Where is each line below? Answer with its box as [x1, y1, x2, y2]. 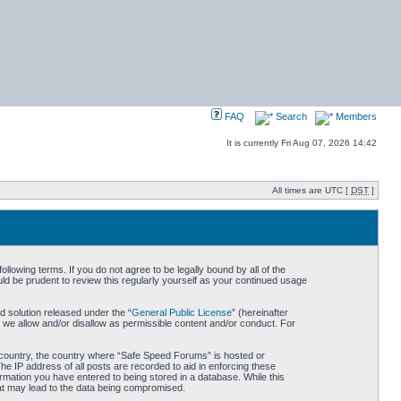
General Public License [131, 307, 232, 318]
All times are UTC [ [272, 185, 351, 195]
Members [333, 111, 377, 122]
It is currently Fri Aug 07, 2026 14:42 [226, 138, 377, 148]
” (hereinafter [231, 307, 288, 318]
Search [273, 111, 307, 122]
